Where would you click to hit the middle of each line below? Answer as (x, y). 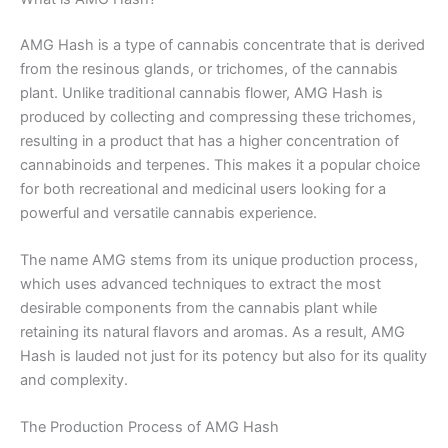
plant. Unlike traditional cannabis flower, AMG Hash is (201, 92)
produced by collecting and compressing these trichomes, (218, 116)
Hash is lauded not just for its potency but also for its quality (223, 355)
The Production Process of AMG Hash (149, 427)
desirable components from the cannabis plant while (198, 307)
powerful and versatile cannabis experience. (168, 212)
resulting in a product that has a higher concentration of (209, 140)
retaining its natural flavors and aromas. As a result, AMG (212, 331)
